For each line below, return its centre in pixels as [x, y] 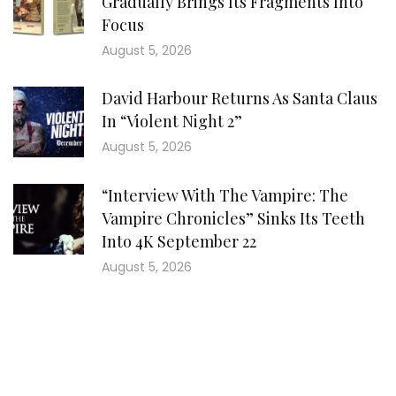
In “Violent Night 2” [172, 121]
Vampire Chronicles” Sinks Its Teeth [233, 218]
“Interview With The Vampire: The [225, 195]
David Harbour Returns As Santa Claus [240, 98]
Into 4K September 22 [179, 241]
